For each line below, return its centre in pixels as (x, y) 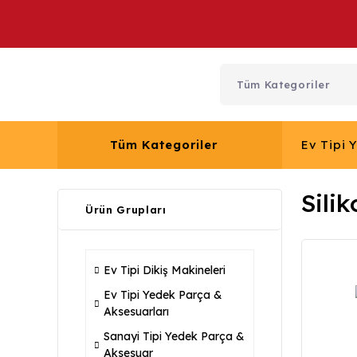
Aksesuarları (136, 312)
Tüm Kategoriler (164, 145)
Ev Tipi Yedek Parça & (163, 295)
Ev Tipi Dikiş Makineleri (165, 270)
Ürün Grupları (126, 210)
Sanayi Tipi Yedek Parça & (174, 336)
